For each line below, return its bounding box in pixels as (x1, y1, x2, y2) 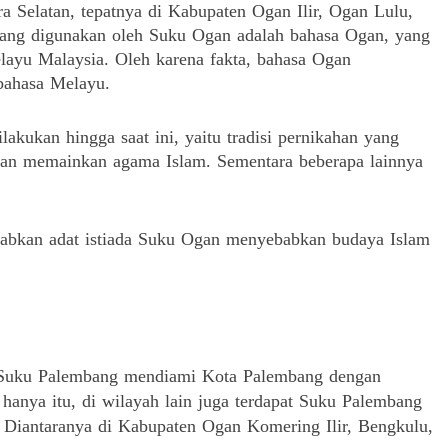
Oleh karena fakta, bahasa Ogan (115, 49, 351, 69)
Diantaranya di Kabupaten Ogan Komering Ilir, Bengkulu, (4, 416, 433, 436)
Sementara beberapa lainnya (217, 151, 423, 171)
